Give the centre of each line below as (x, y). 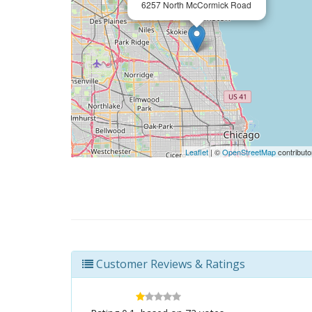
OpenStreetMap (249, 152)
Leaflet (197, 152)
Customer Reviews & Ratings (169, 264)
